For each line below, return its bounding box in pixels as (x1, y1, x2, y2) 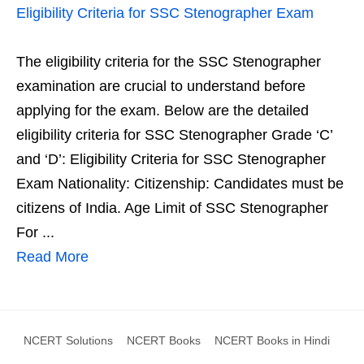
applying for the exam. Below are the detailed (16, 102, 309, 119)
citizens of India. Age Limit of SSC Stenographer (16, 200, 328, 216)
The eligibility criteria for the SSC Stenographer (16, 54, 321, 70)
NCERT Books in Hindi (214, 334, 330, 347)
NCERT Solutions (24, 334, 113, 347)
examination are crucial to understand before (16, 78, 305, 94)
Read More (16, 249, 89, 265)
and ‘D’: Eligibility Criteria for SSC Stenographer (16, 151, 326, 167)
